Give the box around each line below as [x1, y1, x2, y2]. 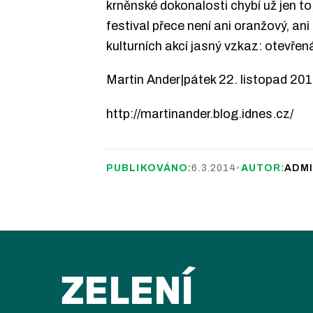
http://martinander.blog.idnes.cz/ [106, 107, 293, 122]
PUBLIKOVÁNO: [106, 162, 192, 173]
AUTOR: [240, 162, 285, 173]
